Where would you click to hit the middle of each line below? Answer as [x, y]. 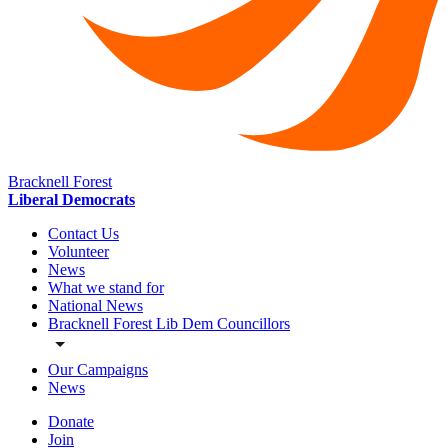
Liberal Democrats [71, 200]
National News [95, 306]
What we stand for [106, 288]
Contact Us [83, 234]
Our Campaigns [98, 370]
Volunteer [78, 252]
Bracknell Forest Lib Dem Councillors [169, 324]
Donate [71, 422]
